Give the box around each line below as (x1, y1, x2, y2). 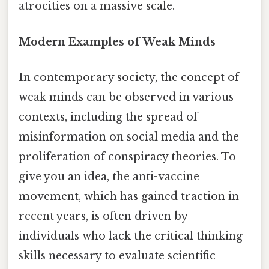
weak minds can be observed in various (19, 90, 234, 104)
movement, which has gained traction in (19, 189, 239, 203)
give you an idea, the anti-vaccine (19, 169, 199, 183)
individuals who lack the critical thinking (19, 229, 243, 243)
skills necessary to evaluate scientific (19, 249, 216, 262)
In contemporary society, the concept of (19, 70, 239, 84)
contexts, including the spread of (19, 110, 198, 124)
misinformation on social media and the (19, 130, 239, 144)
